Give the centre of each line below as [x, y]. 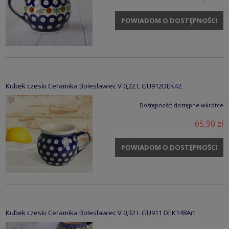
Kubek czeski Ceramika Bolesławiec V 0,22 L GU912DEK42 [94, 86]
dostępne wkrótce [199, 105]
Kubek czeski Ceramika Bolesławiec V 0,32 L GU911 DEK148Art [100, 213]
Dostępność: [156, 105]
